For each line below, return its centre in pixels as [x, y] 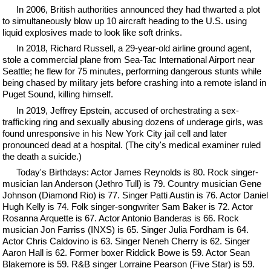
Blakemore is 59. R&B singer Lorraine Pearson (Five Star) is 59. [129, 264]
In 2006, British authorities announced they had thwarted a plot [138, 9]
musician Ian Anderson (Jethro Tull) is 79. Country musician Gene [132, 184]
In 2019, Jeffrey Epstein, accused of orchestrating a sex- [127, 110]
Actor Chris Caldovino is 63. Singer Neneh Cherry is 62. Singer [126, 241]
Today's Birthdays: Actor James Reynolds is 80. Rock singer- [137, 172]
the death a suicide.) [42, 156]
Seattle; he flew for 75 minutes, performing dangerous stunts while [132, 71]
